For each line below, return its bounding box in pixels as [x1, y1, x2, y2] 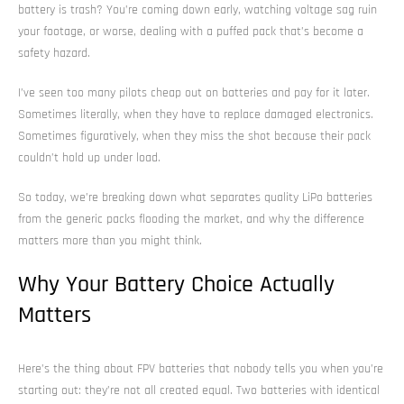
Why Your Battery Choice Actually [18, 269, 335, 299]
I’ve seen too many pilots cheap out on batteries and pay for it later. [18, 84, 370, 101]
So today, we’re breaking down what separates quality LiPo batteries [18, 188, 372, 206]
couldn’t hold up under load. [18, 149, 161, 166]
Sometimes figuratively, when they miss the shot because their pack [18, 127, 371, 144]
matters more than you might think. [18, 232, 202, 249]
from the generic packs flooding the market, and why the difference [18, 210, 364, 227]
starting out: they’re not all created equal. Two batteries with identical [18, 381, 380, 399]
